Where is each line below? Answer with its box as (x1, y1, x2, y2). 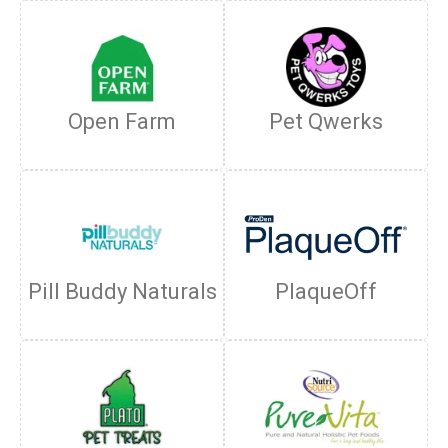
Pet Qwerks (269, 109, 383, 134)
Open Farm (68, 109, 176, 134)
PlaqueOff (275, 279, 377, 304)
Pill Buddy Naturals (27, 279, 217, 304)
